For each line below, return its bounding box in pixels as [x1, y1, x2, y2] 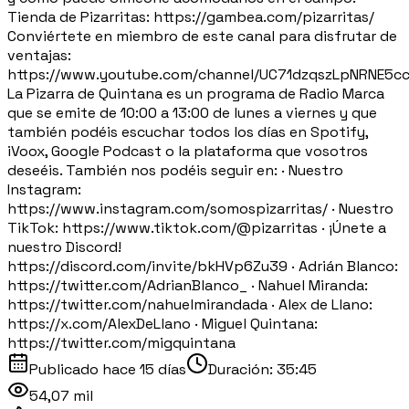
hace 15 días [102, 359, 186, 379]
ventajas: [7, 45, 71, 65]
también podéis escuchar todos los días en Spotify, [7, 121, 368, 142]
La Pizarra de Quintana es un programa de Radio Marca [7, 83, 384, 103]
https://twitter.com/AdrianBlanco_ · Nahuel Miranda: [7, 275, 368, 295]
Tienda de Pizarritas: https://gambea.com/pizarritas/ [7, 6, 374, 26]
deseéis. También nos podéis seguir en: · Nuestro [7, 160, 343, 180]
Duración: [208, 359, 277, 379]
